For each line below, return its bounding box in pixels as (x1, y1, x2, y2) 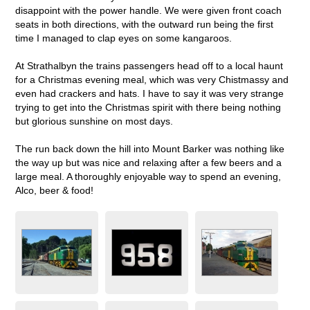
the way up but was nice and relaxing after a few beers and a (15, 156, 282, 168)
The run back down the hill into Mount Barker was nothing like (15, 143, 285, 154)
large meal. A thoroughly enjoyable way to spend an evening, (15, 170, 282, 182)
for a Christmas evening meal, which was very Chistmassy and (15, 73, 289, 85)
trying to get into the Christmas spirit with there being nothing (15, 101, 282, 113)
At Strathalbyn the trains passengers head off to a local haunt (15, 60, 284, 71)
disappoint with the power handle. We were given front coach (15, 4, 282, 16)
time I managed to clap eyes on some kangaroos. (15, 32, 232, 44)
